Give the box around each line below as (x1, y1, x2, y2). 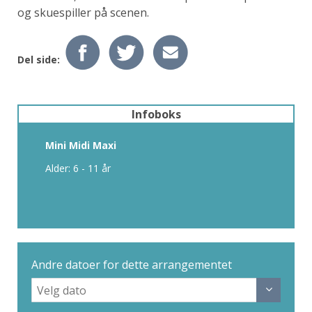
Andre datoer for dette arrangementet (31, 257, 232, 273)
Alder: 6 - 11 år (45, 162, 111, 175)
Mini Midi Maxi (45, 139, 116, 153)
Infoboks (131, 107, 181, 123)
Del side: (17, 53, 63, 67)
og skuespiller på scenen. (17, 5, 149, 21)
